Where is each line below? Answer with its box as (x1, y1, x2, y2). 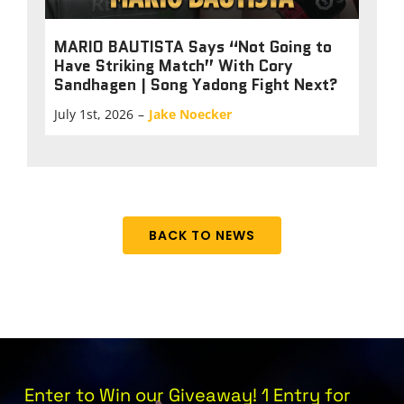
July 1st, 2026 (54, 106, 133, 124)
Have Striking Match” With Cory (54, 53, 293, 77)
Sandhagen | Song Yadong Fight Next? (54, 72, 338, 96)
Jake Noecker (149, 106, 232, 124)
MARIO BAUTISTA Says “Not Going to (54, 34, 332, 58)
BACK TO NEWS (149, 225, 255, 244)
